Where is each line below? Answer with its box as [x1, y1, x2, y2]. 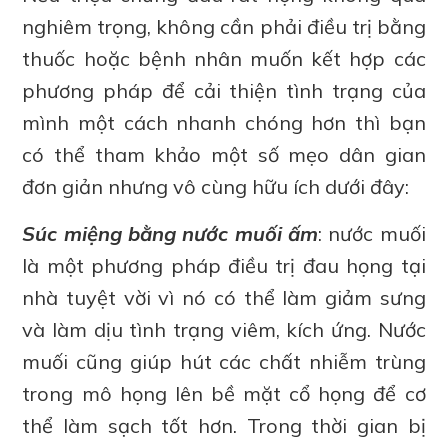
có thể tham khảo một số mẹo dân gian [22, 141, 426, 167]
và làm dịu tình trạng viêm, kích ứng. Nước [22, 316, 426, 342]
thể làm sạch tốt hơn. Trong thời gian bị [22, 412, 426, 438]
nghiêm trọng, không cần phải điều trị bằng [22, 13, 426, 39]
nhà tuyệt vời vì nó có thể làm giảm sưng [22, 284, 426, 310]
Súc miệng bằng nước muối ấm [22, 220, 318, 246]
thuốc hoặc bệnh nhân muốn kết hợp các [22, 45, 426, 71]
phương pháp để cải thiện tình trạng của [22, 77, 426, 103]
